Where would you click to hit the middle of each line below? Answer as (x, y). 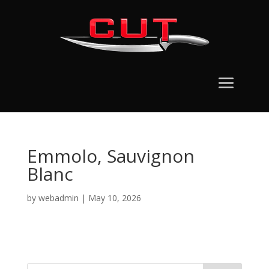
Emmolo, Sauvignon (110, 156)
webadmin (58, 198)
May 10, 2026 (114, 198)
